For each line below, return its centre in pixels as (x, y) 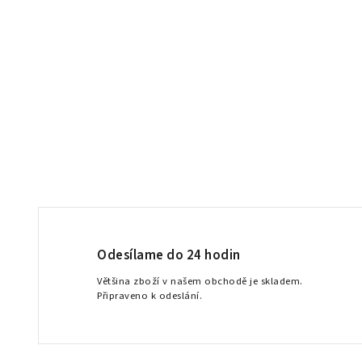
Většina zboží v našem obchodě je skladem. (200, 281)
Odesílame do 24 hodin (169, 255)
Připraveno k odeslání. (150, 296)
